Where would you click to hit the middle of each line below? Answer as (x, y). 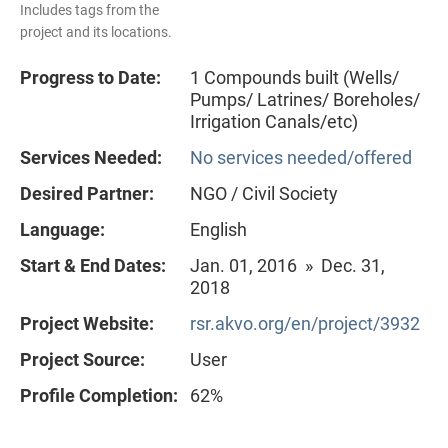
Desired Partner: (87, 194)
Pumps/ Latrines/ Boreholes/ (305, 100)
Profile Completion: (99, 396)
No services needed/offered (301, 158)
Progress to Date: (90, 78)
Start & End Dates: (93, 266)
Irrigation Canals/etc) (274, 122)
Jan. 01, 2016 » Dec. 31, (287, 266)
